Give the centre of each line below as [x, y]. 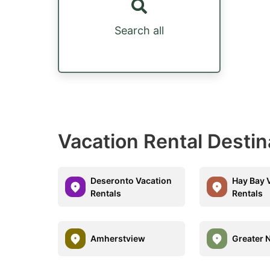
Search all [139, 30]
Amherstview [118, 239]
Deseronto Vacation [131, 180]
